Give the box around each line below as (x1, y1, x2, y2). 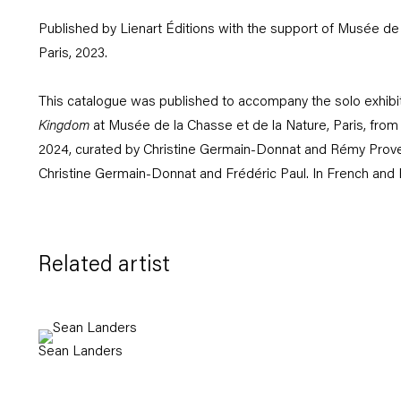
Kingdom (38, 119, 90, 133)
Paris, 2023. (38, 47, 107, 61)
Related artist (38, 254, 170, 277)
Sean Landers (38, 345, 123, 359)
